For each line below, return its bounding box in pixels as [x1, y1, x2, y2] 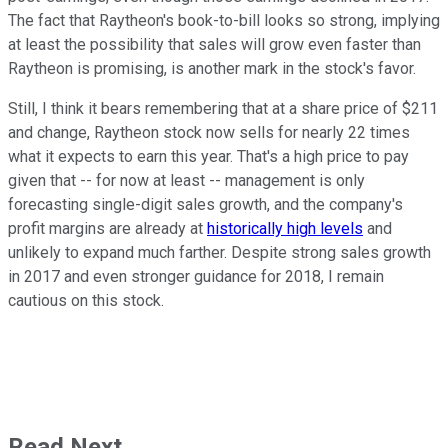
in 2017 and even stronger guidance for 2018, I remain [8, 267, 384, 287]
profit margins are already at [8, 219, 207, 239]
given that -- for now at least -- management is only [8, 171, 365, 191]
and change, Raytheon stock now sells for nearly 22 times [8, 123, 410, 143]
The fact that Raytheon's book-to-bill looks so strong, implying [8, 11, 440, 31]
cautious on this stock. [8, 291, 164, 311]
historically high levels [207, 219, 363, 239]
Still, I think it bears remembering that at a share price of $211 [8, 99, 438, 119]
